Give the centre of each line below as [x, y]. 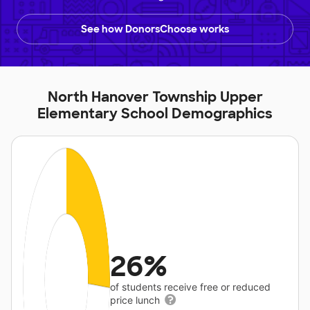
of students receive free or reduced [191, 287]
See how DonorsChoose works [155, 29]
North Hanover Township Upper [155, 97]
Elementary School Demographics [155, 114]
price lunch [137, 300]
